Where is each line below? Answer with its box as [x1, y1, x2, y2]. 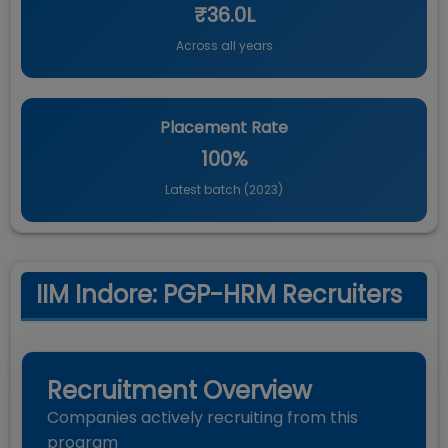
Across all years [175, 37, 273, 54]
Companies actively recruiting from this [47, 406, 358, 429]
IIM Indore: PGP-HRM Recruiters [36, 278, 402, 311]
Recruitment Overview [47, 374, 312, 407]
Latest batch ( [165, 181, 249, 198]
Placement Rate [160, 116, 288, 139]
